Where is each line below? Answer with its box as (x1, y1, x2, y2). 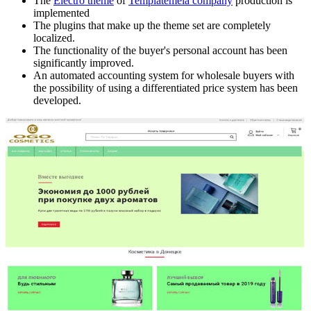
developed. (33, 94, 81, 107)
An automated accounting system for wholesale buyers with (33, 69, 294, 82)
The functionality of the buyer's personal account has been (33, 44, 287, 57)
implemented (33, 7, 90, 19)
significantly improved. (33, 57, 134, 69)
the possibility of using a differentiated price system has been (33, 82, 298, 94)
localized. (33, 32, 75, 44)
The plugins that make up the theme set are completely (33, 19, 271, 32)
